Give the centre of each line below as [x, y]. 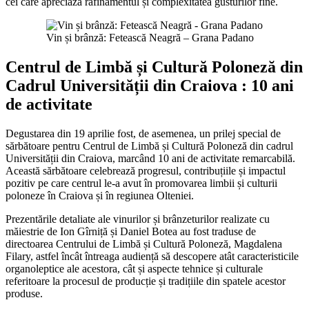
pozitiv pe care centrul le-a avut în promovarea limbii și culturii [141, 183]
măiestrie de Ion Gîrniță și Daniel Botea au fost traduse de [131, 232]
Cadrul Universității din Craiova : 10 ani [150, 86]
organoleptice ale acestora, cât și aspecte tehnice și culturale [134, 269]
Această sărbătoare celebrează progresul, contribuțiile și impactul [146, 171]
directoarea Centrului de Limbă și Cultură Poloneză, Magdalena [144, 244]
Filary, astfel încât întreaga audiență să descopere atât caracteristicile [152, 257]
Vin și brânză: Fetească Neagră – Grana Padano [150, 38]
